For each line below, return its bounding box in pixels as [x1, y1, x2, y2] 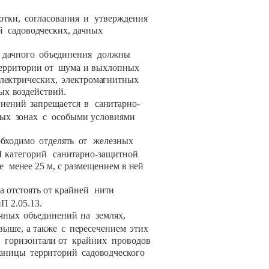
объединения [38, 49, 92, 60]
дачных [73, 25, 103, 36]
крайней [55, 185, 89, 196]
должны [97, 49, 130, 60]
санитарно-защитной [52, 149, 138, 160]
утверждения [94, 13, 148, 24]
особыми [52, 112, 88, 122]
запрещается [30, 98, 80, 109]
